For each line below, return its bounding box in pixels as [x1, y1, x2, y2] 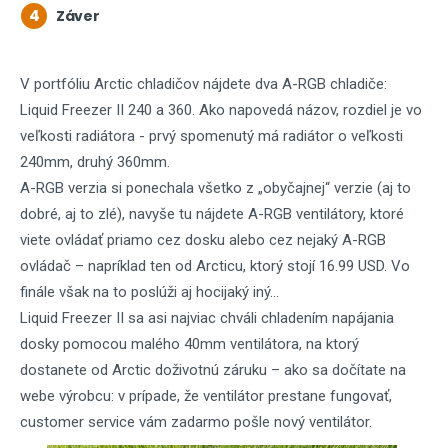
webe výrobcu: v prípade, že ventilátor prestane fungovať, [20, 387, 392, 405]
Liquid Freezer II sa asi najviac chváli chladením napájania [20, 309, 394, 327]
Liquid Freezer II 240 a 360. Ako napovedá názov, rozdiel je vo [20, 101, 422, 119]
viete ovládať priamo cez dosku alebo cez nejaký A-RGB [20, 231, 386, 249]
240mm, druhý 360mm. [20, 153, 170, 171]
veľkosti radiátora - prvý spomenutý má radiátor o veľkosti [20, 127, 403, 145]
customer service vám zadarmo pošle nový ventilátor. [20, 413, 372, 431]
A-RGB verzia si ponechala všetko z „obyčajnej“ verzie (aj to [20, 179, 411, 197]
